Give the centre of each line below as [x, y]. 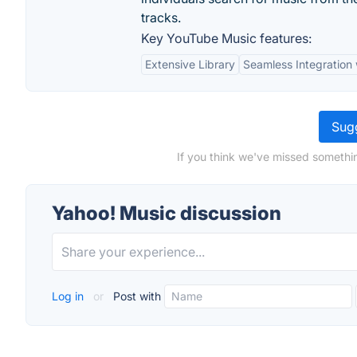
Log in [69, 296]
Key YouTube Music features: [226, 38]
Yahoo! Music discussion [167, 213]
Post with [135, 296]
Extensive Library [190, 64]
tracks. [161, 18]
